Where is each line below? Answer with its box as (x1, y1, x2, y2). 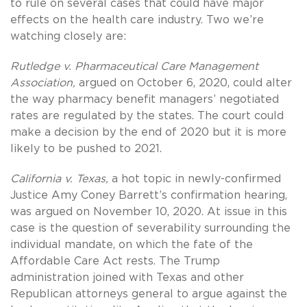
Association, (10, 77, 79, 89)
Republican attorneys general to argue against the (10, 288, 287, 300)
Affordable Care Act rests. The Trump (10, 256, 220, 267)
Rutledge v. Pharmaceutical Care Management (10, 61, 258, 73)
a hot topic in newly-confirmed (112, 173, 281, 185)
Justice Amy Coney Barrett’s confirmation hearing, (10, 190, 287, 201)
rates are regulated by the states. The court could (10, 110, 284, 122)
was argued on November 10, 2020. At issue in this (10, 206, 287, 218)
